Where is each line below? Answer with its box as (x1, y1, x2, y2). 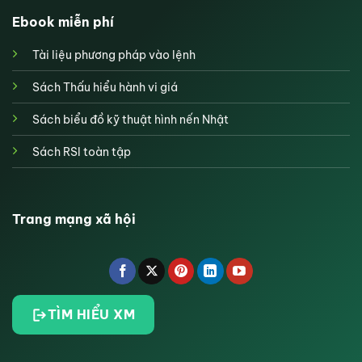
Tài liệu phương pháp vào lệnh (32, 48, 196, 63)
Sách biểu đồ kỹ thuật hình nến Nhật (32, 112, 229, 128)
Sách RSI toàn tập (32, 145, 131, 160)
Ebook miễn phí (12, 14, 114, 31)
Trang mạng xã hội (12, 211, 136, 228)
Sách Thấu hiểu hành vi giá (32, 80, 178, 95)
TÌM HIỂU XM (48, 306, 136, 323)
